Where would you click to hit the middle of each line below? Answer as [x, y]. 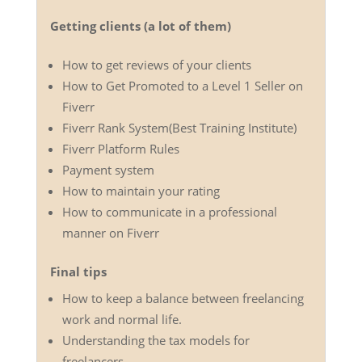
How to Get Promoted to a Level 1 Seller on [182, 85]
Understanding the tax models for [156, 340]
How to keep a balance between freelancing [183, 298]
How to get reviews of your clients [156, 64]
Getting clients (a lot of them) [140, 25]
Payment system [108, 169]
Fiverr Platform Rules [120, 148]
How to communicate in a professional [169, 211]
